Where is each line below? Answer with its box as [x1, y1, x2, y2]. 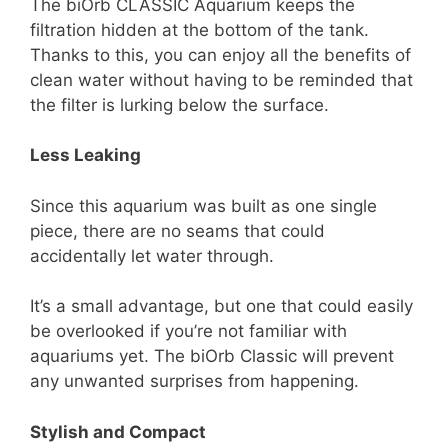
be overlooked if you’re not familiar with [30, 321, 347, 342]
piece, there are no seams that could [30, 220, 325, 241]
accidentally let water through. [30, 245, 274, 266]
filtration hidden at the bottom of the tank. [30, 19, 369, 40]
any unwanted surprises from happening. [30, 371, 359, 392]
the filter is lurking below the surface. [30, 94, 329, 115]
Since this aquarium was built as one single [30, 195, 377, 216]
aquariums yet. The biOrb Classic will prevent [30, 346, 394, 367]
